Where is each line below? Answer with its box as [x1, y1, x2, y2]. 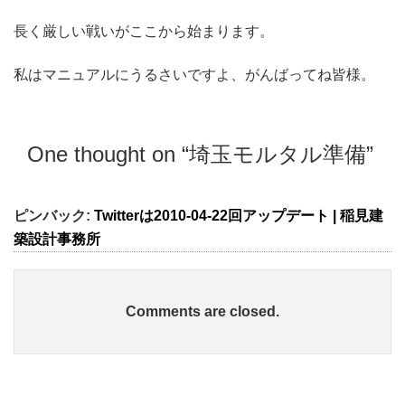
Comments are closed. [126, 303, 279, 319]
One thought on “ [27, 141, 189, 166]
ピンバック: [14, 207, 94, 223]
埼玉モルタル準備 [189, 141, 366, 166]
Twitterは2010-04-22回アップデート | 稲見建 [94, 207, 383, 223]
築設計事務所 [14, 231, 100, 247]
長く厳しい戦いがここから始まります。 [14, 24, 274, 40]
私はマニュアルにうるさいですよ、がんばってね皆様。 [14, 66, 375, 82]
